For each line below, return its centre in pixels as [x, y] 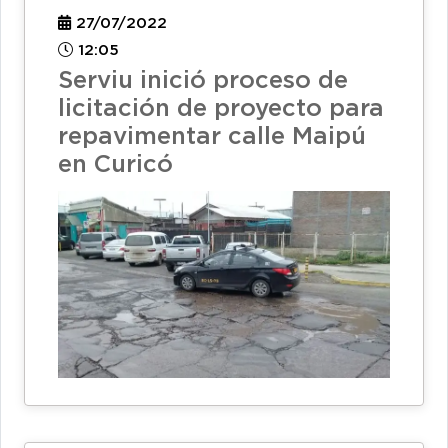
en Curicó [115, 165]
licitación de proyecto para [221, 109]
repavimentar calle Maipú [212, 137]
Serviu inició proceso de [203, 81]
